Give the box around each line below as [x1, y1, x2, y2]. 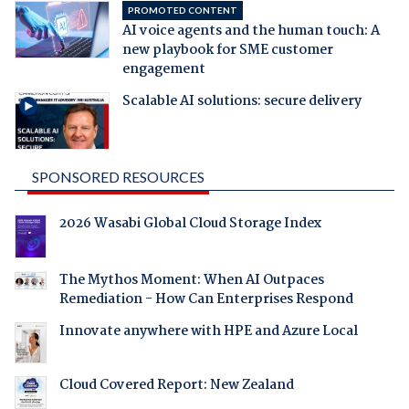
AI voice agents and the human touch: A [121, 19, 380, 42]
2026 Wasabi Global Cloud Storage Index [58, 213, 321, 236]
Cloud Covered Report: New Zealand [58, 373, 294, 396]
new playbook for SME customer [121, 38, 333, 61]
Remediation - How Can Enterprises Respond [58, 288, 353, 311]
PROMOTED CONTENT [127, 4, 237, 16]
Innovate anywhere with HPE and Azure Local [58, 320, 358, 343]
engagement [121, 58, 205, 80]
